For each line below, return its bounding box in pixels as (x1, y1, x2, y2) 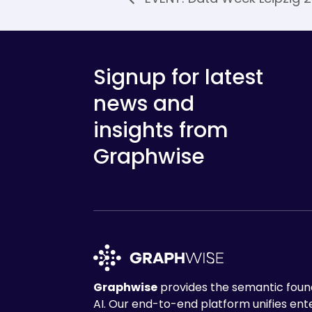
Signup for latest (93, 62, 264, 92)
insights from (93, 115, 229, 145)
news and (93, 88, 195, 118)
